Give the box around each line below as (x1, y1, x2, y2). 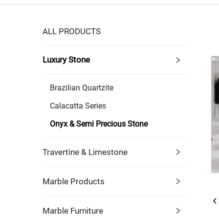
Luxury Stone (43, 54, 90, 65)
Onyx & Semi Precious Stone (50, 119, 148, 129)
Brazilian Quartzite (50, 83, 113, 92)
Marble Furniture (43, 205, 103, 216)
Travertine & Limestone (43, 147, 128, 157)
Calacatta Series (50, 101, 106, 110)
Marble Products (43, 176, 105, 186)
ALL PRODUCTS (43, 26, 101, 36)
